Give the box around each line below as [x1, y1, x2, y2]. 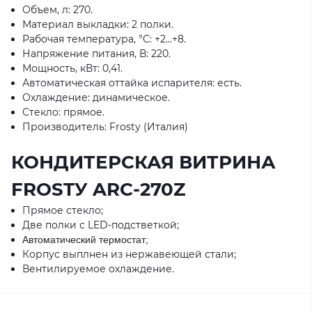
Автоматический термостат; [22, 234, 148, 245]
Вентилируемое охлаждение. [22, 263, 177, 275]
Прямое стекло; [22, 204, 106, 217]
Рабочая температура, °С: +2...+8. [22, 33, 189, 45]
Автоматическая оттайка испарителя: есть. [22, 77, 244, 89]
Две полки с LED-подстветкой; [22, 219, 179, 231]
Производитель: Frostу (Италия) [22, 120, 188, 133]
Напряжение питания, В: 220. [22, 47, 173, 60]
